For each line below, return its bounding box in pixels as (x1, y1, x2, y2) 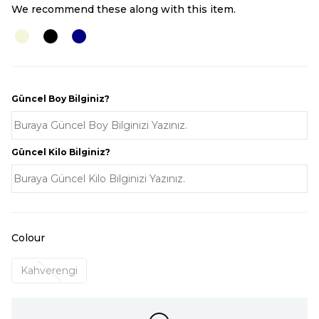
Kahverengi (21, 264, 78, 277)
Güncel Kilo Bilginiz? (11, 147, 110, 157)
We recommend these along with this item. (11, 3, 236, 16)
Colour (11, 231, 45, 244)
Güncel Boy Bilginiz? (11, 93, 110, 104)
